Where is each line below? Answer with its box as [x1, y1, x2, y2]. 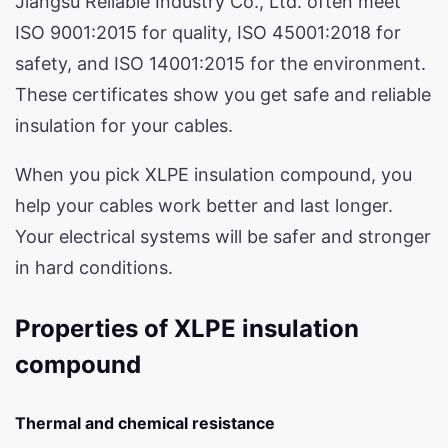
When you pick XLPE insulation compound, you [15, 163, 412, 185]
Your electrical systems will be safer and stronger [15, 225, 431, 247]
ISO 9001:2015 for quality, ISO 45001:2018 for [15, 21, 401, 43]
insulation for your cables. [15, 114, 233, 136]
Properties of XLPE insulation [15, 313, 359, 343]
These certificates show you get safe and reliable [15, 83, 431, 105]
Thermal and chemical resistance [15, 412, 275, 433]
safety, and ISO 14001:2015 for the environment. [15, 52, 426, 74]
